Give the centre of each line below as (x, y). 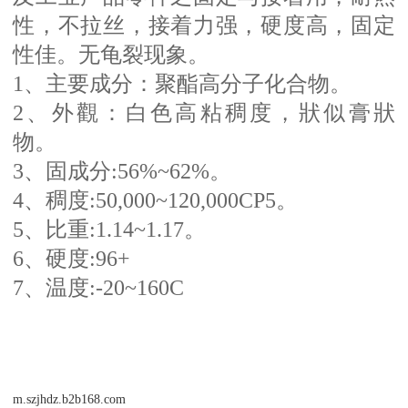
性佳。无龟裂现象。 (112, 54)
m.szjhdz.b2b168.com (70, 398)
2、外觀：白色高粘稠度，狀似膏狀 (204, 112)
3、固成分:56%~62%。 (122, 171)
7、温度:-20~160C (99, 287)
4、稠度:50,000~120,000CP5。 (156, 200)
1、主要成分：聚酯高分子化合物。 (183, 83)
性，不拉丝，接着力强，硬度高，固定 (204, 25)
